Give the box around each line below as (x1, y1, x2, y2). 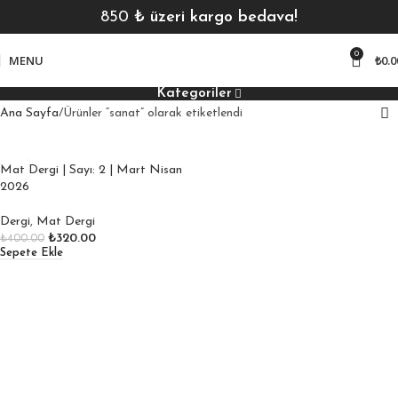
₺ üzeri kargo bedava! (134, 8, 298, 26)
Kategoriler (155, 86, 232, 100)
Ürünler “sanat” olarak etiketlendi (63, 107, 243, 120)
